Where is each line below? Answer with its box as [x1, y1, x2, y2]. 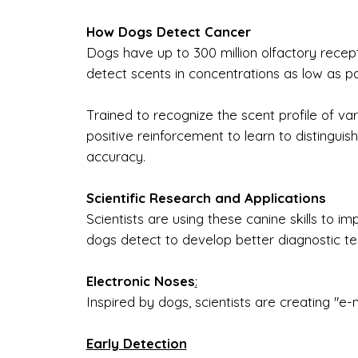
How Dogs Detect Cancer [86, 22, 251, 40]
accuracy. [86, 147, 149, 165]
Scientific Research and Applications [86, 189, 330, 206]
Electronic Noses [86, 272, 195, 289]
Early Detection [86, 334, 187, 352]
